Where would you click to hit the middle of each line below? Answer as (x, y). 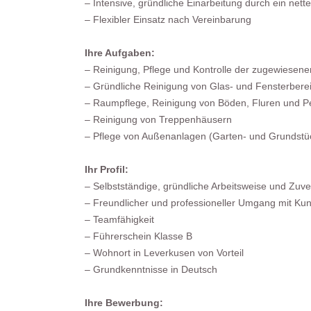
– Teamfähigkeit (119, 219)
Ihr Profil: (107, 169)
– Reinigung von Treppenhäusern (158, 119)
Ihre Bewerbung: (124, 303)
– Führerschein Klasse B (138, 236)
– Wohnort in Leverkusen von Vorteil (164, 253)
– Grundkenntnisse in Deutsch (151, 269)
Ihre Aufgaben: (120, 53)
